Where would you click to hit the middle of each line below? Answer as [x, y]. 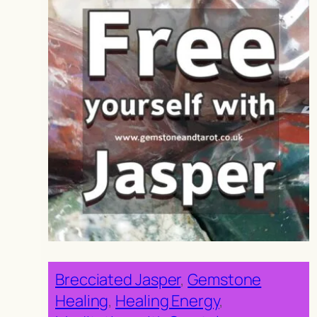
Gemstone [225, 279]
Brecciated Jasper [118, 279]
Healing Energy [167, 300]
